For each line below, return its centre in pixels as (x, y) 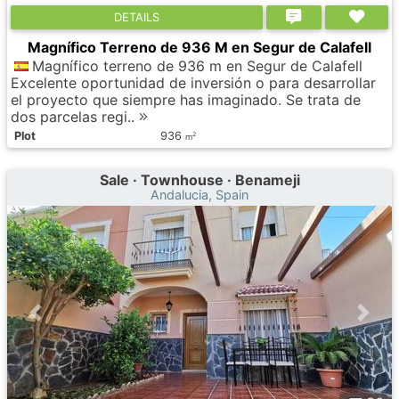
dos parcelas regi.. (75, 117)
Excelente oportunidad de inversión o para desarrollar (193, 83)
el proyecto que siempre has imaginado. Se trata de (186, 100)
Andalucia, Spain (199, 195)
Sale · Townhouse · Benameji (199, 180)
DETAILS (136, 17)
